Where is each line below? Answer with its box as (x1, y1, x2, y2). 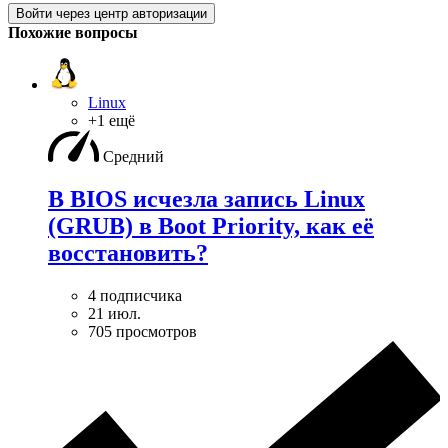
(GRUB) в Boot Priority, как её (48, 212, 374, 239)
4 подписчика (88, 286, 182, 304)
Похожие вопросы (8, 23, 138, 41)
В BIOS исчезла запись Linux (48, 185, 365, 212)
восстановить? (48, 239, 208, 266)
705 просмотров (88, 322, 197, 340)
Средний (103, 147, 164, 165)
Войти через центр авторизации (16, 5, 207, 21)
